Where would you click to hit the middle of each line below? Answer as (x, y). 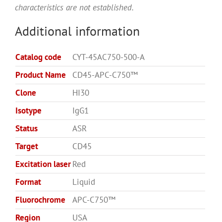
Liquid (84, 182)
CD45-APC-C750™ (105, 75)
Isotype (28, 111)
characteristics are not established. (74, 7)
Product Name (41, 75)
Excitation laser (43, 164)
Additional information (77, 31)
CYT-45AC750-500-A (109, 57)
